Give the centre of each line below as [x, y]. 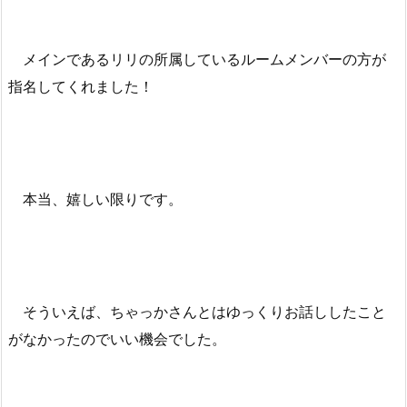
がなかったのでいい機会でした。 [117, 338]
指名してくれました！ [81, 86]
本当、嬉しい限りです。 [95, 199]
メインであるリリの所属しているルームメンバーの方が [197, 59]
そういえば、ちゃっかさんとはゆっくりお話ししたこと [197, 311]
